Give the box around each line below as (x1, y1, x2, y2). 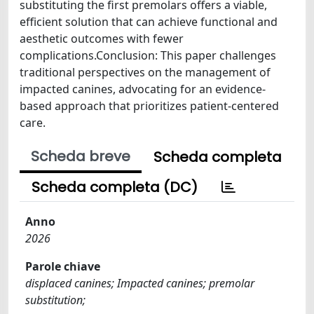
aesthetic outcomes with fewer (20, 30, 184, 46)
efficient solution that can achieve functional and (20, 13, 278, 29)
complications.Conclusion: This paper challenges (20, 47, 276, 63)
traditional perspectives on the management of (20, 64, 271, 80)
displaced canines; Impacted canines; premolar (25, 275, 254, 291)
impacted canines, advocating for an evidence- (20, 81, 266, 97)
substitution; (25, 292, 86, 308)
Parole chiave (25, 258, 100, 274)
